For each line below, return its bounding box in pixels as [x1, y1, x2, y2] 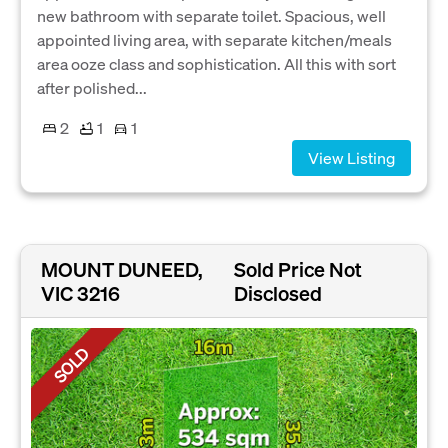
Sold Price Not [233, 256, 362, 283]
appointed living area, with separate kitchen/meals [37, 29, 392, 51]
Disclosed [233, 280, 322, 307]
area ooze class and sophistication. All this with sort [37, 53, 396, 75]
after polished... [37, 77, 147, 99]
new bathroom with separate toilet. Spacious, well [37, 5, 386, 27]
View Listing [308, 147, 395, 169]
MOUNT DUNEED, [41, 256, 203, 283]
